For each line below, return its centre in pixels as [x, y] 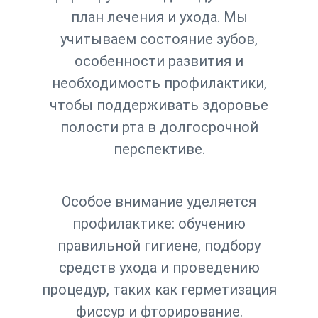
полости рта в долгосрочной [159, 127]
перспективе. [159, 149]
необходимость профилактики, [159, 83]
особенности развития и [159, 61]
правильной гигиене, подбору [159, 246]
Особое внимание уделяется [159, 202]
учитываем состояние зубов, [159, 39]
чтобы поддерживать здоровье [159, 105]
